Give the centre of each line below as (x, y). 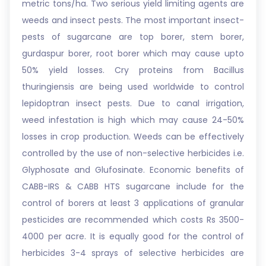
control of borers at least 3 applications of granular (133, 203)
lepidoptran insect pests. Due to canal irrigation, (133, 103)
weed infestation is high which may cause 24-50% (133, 120)
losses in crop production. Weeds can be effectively (133, 137)
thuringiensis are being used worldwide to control (133, 87)
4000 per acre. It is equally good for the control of (133, 236)
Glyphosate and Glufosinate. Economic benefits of (133, 170)
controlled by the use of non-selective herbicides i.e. (133, 153)
